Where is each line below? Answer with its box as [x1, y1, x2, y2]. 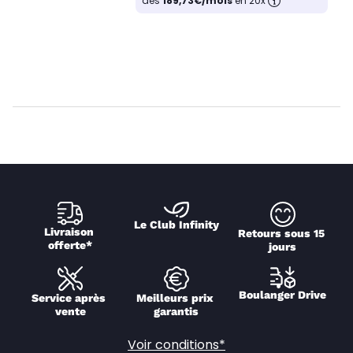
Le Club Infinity [133, 217, 219, 231]
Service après [32, 291, 106, 304]
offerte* [48, 238, 93, 251]
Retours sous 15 [237, 227, 325, 240]
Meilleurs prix [136, 292, 214, 305]
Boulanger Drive [239, 288, 327, 302]
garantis [154, 305, 199, 318]
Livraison [43, 225, 94, 238]
